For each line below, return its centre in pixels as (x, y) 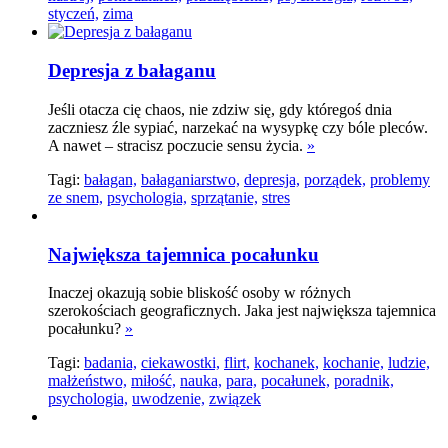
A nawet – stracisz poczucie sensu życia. (177, 145)
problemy (400, 179)
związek (235, 399)
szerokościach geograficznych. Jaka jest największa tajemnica (242, 311)
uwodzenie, (168, 399)
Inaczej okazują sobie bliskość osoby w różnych (199, 293)
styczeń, (73, 14)
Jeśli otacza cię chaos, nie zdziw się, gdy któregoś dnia (220, 109)
